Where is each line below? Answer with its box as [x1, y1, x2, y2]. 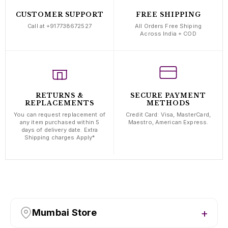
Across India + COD [140, 30, 196, 37]
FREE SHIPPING [135, 10, 201, 18]
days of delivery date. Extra [21, 126, 98, 133]
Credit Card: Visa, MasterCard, [126, 110, 211, 118]
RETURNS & [36, 91, 83, 99]
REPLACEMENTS [25, 99, 94, 107]
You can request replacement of [14, 110, 105, 118]
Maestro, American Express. [128, 118, 209, 126]
